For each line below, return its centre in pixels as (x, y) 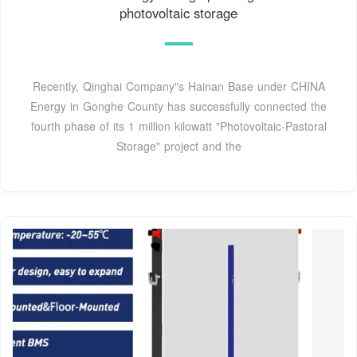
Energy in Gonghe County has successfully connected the (178, 106)
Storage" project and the (178, 146)
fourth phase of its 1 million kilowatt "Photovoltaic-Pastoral (178, 126)
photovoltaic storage (178, 13)
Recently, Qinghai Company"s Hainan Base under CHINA (178, 86)
